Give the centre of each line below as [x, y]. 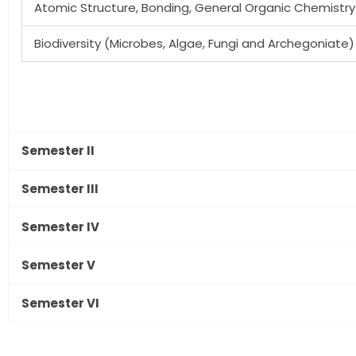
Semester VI [60, 303]
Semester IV [60, 226]
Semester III [60, 188]
